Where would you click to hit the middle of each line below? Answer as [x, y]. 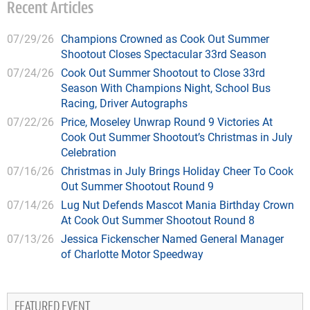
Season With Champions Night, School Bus [166, 88]
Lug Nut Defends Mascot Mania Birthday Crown [177, 205]
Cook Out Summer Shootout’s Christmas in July [177, 137]
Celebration [89, 152]
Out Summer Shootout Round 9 [137, 186]
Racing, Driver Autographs [124, 103]
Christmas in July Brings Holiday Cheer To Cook [177, 171]
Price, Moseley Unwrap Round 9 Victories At [167, 122]
